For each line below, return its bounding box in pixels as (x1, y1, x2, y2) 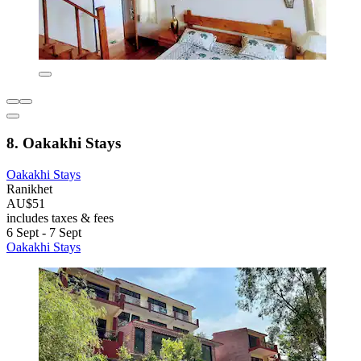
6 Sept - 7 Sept (6, 225, 81, 239)
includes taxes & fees (6, 210, 114, 225)
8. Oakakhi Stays (6, 135, 121, 152)
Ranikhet (6, 181, 52, 196)
